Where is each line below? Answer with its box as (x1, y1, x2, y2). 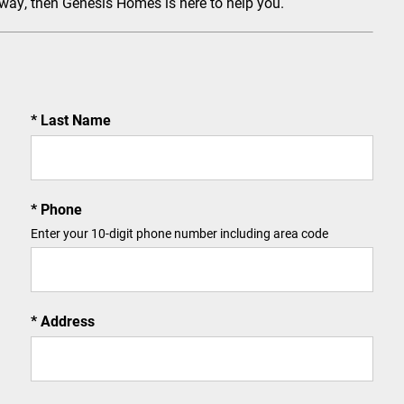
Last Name (37, 110, 111, 129)
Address (37, 311, 95, 330)
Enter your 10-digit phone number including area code (31, 225, 328, 242)
